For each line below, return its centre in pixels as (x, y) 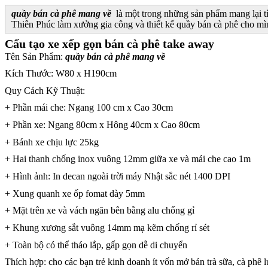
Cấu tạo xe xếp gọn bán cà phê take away (109, 43)
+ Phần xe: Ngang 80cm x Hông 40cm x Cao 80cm (102, 125)
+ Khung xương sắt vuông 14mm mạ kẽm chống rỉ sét (107, 228)
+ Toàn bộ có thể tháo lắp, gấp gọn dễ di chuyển (96, 245)
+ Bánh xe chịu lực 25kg (52, 142)
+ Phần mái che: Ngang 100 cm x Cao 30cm (89, 108)
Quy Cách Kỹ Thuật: (45, 90)
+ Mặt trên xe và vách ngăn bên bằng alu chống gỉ (100, 211)
